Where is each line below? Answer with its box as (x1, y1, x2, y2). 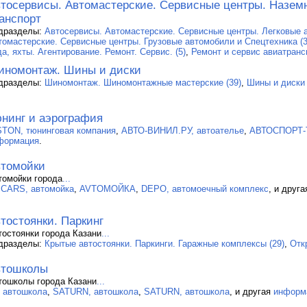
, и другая (230, 286, 273, 297)
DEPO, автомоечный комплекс (141, 183, 269, 194)
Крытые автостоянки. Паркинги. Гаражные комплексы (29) (45, 238, 284, 249)
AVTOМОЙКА (79, 183, 136, 194)
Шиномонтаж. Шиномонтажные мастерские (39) (45, 77, 241, 88)
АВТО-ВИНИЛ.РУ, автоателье (121, 125, 244, 136)
